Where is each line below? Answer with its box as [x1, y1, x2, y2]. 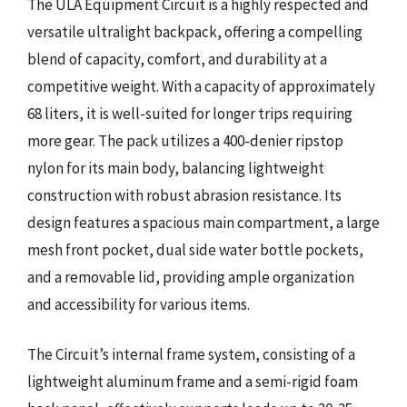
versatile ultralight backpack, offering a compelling [27, 21, 362, 42]
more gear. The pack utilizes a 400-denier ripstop [27, 130, 343, 151]
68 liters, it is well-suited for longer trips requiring [27, 103, 352, 124]
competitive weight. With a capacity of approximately [27, 75, 375, 96]
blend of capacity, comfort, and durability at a [27, 48, 327, 69]
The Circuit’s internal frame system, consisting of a [27, 344, 355, 364]
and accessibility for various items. [27, 293, 250, 314]
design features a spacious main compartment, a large [27, 212, 380, 233]
